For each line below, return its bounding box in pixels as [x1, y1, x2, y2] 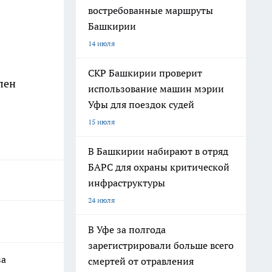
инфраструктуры [88, 177, 165, 189]
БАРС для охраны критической [88, 161, 229, 173]
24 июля [88, 195, 115, 205]
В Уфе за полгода [88, 223, 166, 236]
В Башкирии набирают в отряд [88, 145, 228, 157]
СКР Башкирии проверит [88, 67, 202, 79]
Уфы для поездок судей [88, 98, 194, 110]
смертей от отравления [88, 255, 194, 267]
